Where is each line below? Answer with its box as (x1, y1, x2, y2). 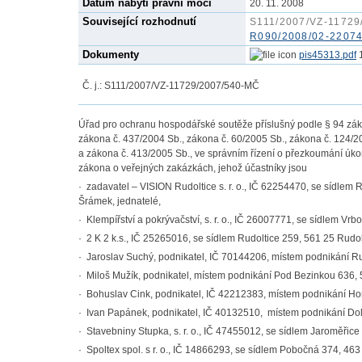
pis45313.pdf (299, 49, 356, 61)
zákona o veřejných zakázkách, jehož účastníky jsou (78, 162, 307, 174)
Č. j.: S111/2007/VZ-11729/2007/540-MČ (82, 80, 259, 91)
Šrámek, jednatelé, (78, 196, 161, 207)
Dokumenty (82, 48, 139, 61)
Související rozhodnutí (82, 15, 196, 27)
